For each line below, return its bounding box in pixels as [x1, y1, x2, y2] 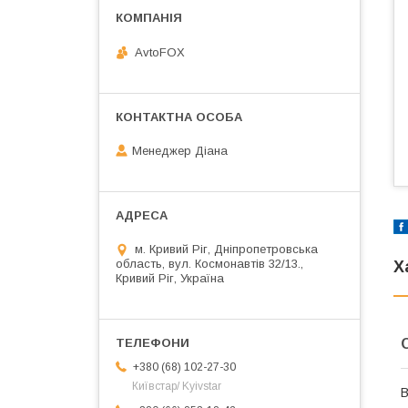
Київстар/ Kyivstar [132, 380, 221, 393]
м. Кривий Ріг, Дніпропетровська [135, 242, 318, 257]
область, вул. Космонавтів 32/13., [116, 257, 303, 271]
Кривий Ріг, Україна [116, 271, 224, 286]
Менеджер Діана [132, 144, 228, 158]
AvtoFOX [135, 45, 185, 59]
